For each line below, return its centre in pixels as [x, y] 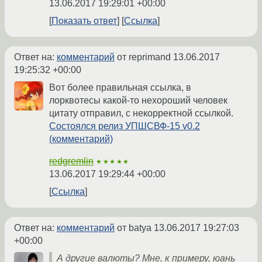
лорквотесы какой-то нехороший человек [138, 101]
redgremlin [71, 161]
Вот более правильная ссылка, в [120, 88]
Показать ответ [84, 21]
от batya [134, 228]
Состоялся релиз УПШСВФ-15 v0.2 [125, 126]
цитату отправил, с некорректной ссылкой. [141, 113]
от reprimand [144, 57]
